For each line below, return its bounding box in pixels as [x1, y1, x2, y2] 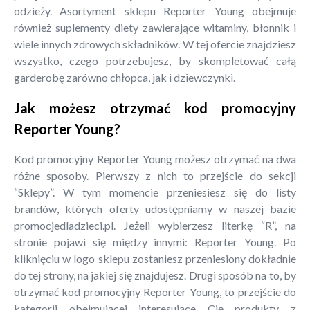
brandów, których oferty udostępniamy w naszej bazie [14, 201, 296, 215]
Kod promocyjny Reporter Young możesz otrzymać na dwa [14, 152, 296, 165]
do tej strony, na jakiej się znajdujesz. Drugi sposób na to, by [14, 268, 296, 282]
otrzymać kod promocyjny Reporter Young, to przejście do [14, 284, 296, 298]
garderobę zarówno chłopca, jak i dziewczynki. [14, 71, 235, 84]
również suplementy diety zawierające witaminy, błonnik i [14, 21, 296, 35]
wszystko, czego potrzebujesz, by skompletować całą [14, 54, 296, 68]
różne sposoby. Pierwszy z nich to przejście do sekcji [14, 168, 296, 182]
